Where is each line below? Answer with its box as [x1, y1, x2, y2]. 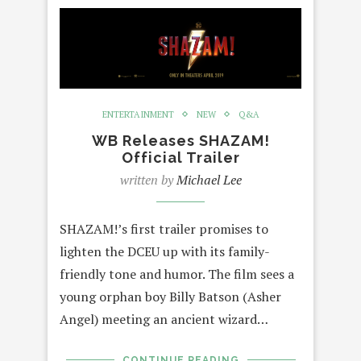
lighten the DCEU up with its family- [60, 242, 270, 260]
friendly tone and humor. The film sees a [60, 264, 294, 283]
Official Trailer [121, 148, 240, 166]
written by [119, 170, 176, 189]
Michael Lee [176, 170, 242, 189]
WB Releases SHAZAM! [91, 131, 270, 149]
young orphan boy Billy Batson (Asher [60, 287, 281, 305]
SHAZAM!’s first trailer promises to [60, 219, 268, 238]
